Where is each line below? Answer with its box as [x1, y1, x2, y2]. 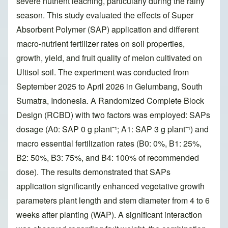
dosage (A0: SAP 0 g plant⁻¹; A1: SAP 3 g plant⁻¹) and [16, 123, 209, 135]
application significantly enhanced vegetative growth [16, 180, 205, 192]
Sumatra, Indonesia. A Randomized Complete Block [16, 95, 204, 107]
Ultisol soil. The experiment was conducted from [16, 66, 189, 78]
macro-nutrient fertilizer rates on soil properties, [16, 38, 185, 50]
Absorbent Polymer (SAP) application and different [16, 23, 198, 36]
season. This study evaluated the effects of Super [16, 9, 193, 21]
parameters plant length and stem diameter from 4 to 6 [16, 194, 210, 207]
